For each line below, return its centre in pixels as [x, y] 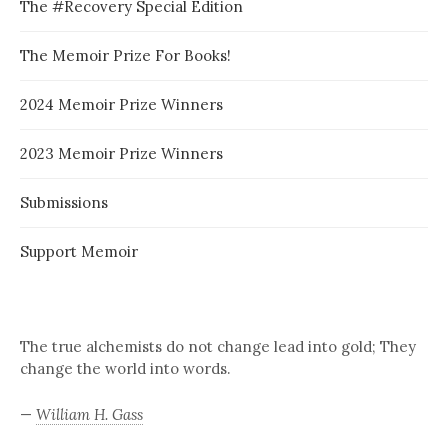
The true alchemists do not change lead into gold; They [218, 346]
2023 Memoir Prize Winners [121, 153]
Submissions [64, 202]
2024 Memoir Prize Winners [121, 104]
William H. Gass [89, 414]
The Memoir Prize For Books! [125, 55]
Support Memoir [79, 251]
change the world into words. [125, 368]
